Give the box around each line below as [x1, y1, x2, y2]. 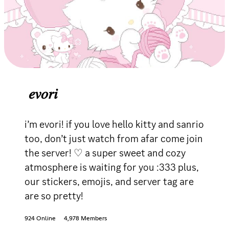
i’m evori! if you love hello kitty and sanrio [25, 117, 204, 131]
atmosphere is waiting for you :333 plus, [25, 160, 199, 174]
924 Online [25, 215, 56, 222]
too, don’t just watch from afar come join [25, 131, 203, 145]
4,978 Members [64, 215, 107, 222]
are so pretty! [25, 189, 83, 202]
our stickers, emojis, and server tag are [25, 174, 194, 188]
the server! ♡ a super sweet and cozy [25, 146, 186, 159]
